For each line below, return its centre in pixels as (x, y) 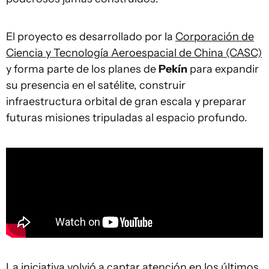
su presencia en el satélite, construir (96, 85)
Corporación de (215, 37)
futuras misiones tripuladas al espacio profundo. (127, 118)
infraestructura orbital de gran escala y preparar (126, 101)
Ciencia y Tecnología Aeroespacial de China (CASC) (134, 53)
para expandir (223, 69)
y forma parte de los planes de (82, 69)
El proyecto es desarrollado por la (91, 37)
